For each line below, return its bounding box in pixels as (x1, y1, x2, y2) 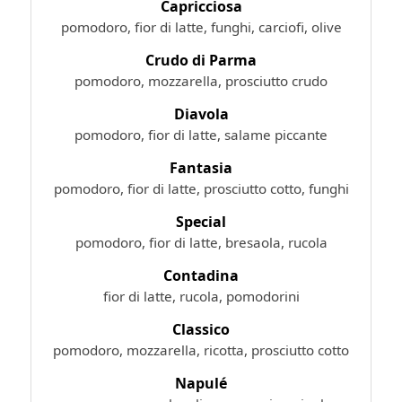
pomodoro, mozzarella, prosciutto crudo (74, 71, 328, 90)
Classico (172, 319, 230, 339)
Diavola (173, 103, 229, 124)
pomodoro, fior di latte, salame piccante (74, 125, 328, 144)
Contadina (163, 265, 239, 285)
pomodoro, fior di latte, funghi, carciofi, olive (60, 17, 342, 36)
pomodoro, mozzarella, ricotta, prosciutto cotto (53, 340, 349, 359)
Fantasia (170, 157, 232, 178)
